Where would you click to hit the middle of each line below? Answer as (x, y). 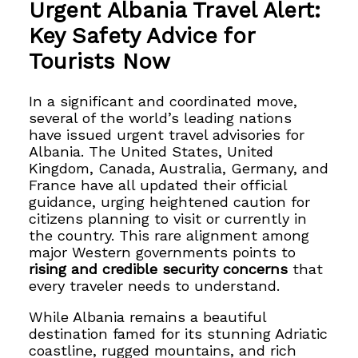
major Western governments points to (163, 252)
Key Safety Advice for (142, 36)
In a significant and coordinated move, (163, 101)
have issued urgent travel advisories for (167, 134)
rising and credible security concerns (159, 268)
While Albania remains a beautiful (148, 317)
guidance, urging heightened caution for (170, 201)
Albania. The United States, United (151, 151)
